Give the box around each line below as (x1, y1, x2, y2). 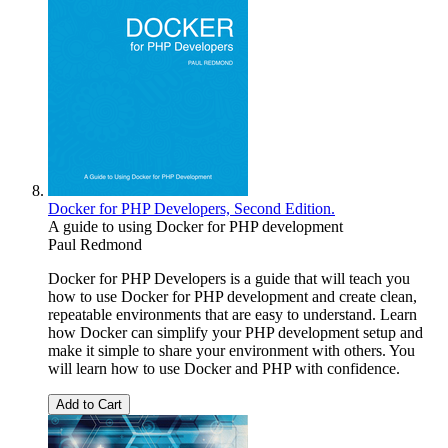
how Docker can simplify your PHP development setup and (48, 323, 423, 341)
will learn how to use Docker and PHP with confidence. (48, 359, 400, 377)
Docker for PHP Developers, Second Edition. (48, 199, 335, 217)
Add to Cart (56, 396, 122, 412)
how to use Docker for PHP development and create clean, (48, 287, 417, 305)
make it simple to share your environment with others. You (48, 341, 415, 359)
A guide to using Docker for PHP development (48, 217, 343, 235)
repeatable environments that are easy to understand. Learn (48, 305, 417, 323)
